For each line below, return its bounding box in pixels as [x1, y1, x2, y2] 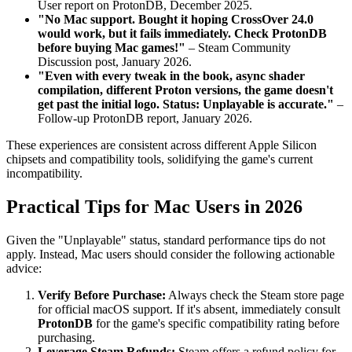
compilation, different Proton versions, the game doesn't [38, 83, 333, 97]
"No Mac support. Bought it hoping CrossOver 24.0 [38, 13, 313, 27]
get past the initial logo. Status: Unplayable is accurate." [38, 97, 334, 112]
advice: [6, 262, 42, 275]
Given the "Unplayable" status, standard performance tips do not [6, 233, 325, 247]
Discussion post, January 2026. [38, 55, 192, 69]
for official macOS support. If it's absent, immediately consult [38, 302, 340, 316]
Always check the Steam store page [166, 288, 344, 302]
